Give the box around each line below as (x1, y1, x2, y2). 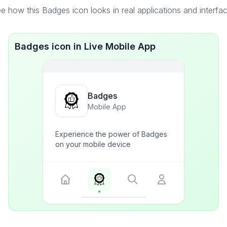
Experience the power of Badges (55, 130, 167, 138)
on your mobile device (55, 140, 131, 148)
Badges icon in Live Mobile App (15, 41, 156, 52)
